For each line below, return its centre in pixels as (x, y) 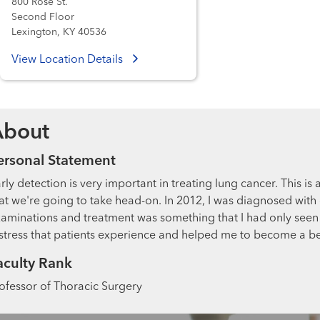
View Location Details (69, 60)
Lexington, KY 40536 (59, 32)
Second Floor (43, 17)
